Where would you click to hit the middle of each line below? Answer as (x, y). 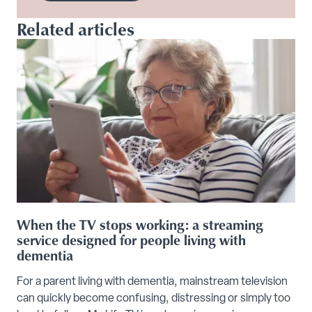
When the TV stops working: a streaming (140, 225)
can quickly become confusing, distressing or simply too (154, 299)
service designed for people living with (131, 240)
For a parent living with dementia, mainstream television (152, 282)
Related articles (76, 28)
